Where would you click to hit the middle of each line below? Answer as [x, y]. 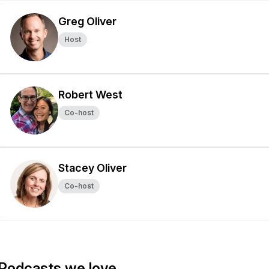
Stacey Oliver [92, 168]
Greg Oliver [87, 21]
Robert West [90, 95]
